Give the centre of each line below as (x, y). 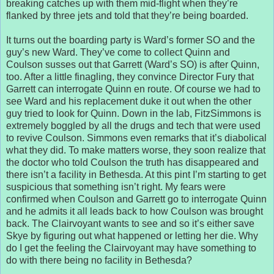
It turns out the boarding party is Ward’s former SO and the (131, 40)
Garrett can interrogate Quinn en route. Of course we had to (133, 89)
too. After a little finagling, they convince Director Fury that (130, 76)
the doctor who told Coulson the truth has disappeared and (132, 162)
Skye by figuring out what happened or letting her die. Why (132, 235)
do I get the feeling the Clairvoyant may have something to (131, 248)
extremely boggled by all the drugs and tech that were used (133, 125)
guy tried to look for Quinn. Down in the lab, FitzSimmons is (134, 113)
